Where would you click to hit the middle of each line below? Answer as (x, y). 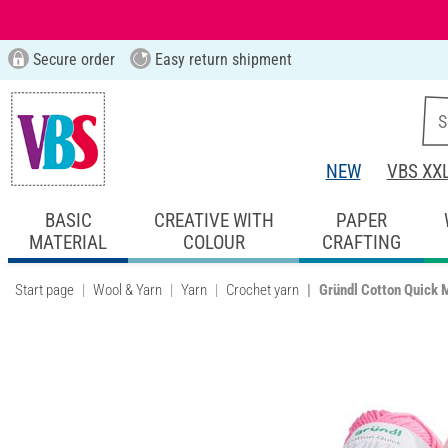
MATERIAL (68, 242)
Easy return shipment (221, 59)
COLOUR (213, 242)
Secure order (71, 59)
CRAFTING (361, 242)
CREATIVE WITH (213, 220)
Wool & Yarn (127, 289)
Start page (44, 289)
